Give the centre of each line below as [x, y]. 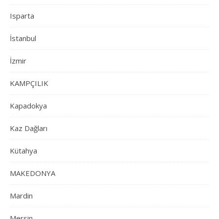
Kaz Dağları [29, 128]
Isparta [22, 16]
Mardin [21, 196]
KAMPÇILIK [29, 83]
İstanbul [23, 38]
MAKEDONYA [33, 173]
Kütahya [23, 151]
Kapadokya [28, 106]
